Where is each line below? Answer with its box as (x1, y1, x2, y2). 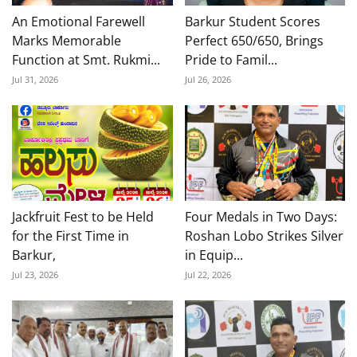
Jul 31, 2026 (12, 73, 58, 85)
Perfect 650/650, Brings (184, 31, 324, 49)
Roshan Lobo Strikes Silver (184, 226, 343, 245)
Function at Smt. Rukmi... (12, 50, 160, 69)
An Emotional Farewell (12, 12, 145, 30)
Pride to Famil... (184, 50, 277, 69)
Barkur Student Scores (184, 12, 320, 30)
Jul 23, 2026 (12, 268, 58, 280)
